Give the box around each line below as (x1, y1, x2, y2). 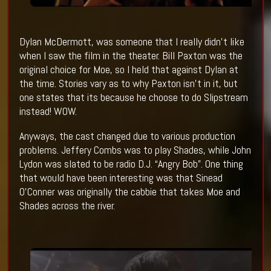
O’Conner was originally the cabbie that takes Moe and (19, 184, 240, 199)
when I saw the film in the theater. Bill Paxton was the (19, 48, 243, 63)
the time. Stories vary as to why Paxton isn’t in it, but (19, 76, 238, 91)
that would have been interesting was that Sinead (19, 171, 223, 185)
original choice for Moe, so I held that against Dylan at (19, 62, 238, 77)
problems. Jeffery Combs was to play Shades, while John (19, 143, 251, 157)
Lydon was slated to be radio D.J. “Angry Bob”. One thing (19, 157, 243, 171)
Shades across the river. (19, 198, 115, 213)
